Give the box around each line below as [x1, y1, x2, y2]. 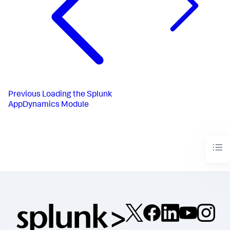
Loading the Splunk [42, 90, 112, 99]
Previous [8, 90, 41, 99]
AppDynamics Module [8, 101, 89, 109]
